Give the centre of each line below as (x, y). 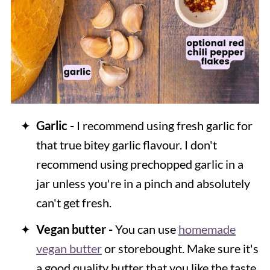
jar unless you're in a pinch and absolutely (143, 183)
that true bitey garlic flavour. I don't (126, 144)
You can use (145, 229)
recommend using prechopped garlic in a (140, 164)
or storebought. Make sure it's (180, 248)
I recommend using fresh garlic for (163, 125)
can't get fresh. (74, 202)
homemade (207, 229)
